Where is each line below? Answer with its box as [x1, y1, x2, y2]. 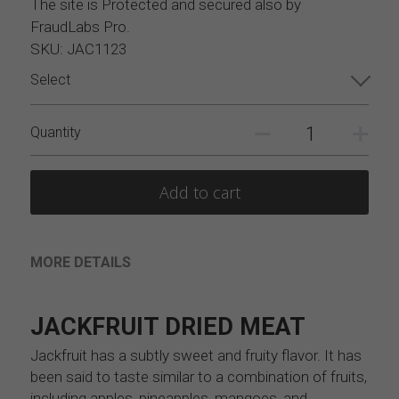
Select [30, 71, 70, 88]
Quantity [30, 124, 81, 141]
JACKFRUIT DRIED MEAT [30, 313, 305, 341]
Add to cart [159, 182, 240, 203]
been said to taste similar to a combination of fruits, [30, 368, 367, 386]
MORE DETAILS [30, 254, 131, 271]
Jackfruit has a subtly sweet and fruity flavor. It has [30, 346, 362, 364]
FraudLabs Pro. [30, 18, 130, 36]
